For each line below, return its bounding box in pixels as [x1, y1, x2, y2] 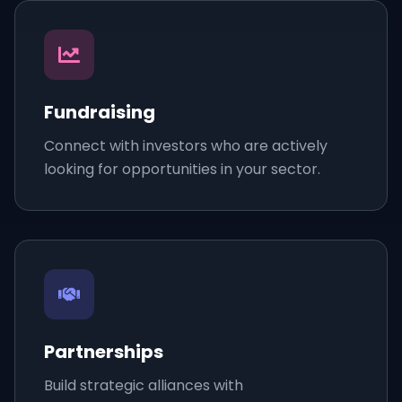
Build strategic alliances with [44, 375, 243, 396]
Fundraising [44, 100, 155, 125]
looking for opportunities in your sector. [44, 159, 320, 179]
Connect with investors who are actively [44, 135, 328, 156]
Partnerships [44, 339, 163, 364]
